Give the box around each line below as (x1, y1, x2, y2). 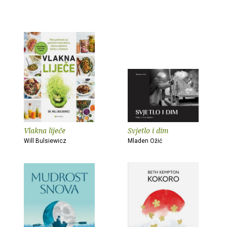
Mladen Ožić (128, 137, 162, 144)
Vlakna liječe (24, 126, 65, 135)
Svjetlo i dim (128, 126, 169, 135)
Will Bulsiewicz (24, 137, 66, 144)
